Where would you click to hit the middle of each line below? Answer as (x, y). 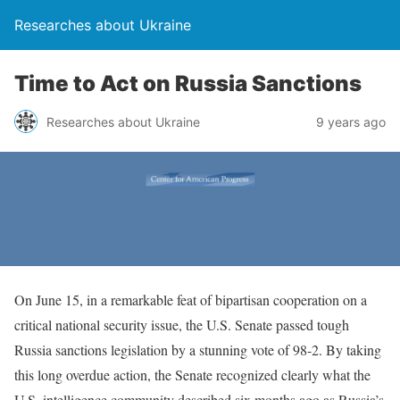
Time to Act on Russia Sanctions (188, 83)
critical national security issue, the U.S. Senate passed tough (182, 324)
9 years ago (351, 121)
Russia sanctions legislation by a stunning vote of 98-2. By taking (198, 349)
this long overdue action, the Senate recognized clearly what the (192, 374)
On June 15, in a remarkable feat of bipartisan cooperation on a (191, 299)
